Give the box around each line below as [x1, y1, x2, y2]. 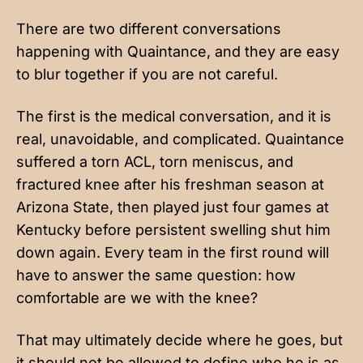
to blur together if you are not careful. [16, 65, 278, 83]
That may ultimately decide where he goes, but [16, 331, 343, 348]
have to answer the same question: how [16, 266, 296, 284]
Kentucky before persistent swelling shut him [16, 220, 331, 238]
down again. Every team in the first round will [16, 243, 329, 261]
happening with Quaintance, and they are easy [16, 42, 340, 60]
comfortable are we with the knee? [16, 288, 258, 306]
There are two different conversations [16, 19, 281, 37]
